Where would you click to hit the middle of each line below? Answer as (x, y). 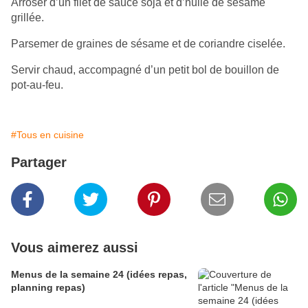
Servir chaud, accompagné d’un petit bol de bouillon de (145, 70)
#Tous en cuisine (47, 135)
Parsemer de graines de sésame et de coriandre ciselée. (148, 44)
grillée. (27, 18)
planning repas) (48, 288)
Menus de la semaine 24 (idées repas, (99, 275)
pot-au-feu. (37, 85)
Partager (39, 163)
